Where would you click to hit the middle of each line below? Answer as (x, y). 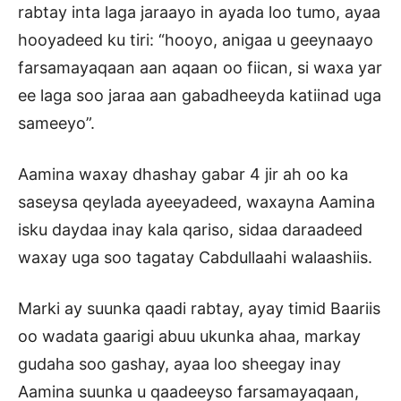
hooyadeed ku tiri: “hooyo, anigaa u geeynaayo (196, 40)
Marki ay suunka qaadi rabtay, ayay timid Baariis (199, 309)
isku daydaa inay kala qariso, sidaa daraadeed (190, 230)
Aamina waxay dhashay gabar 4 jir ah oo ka (183, 175)
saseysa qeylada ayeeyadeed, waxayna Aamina (196, 202)
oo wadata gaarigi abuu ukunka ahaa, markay (189, 337)
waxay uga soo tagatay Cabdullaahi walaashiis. (195, 258)
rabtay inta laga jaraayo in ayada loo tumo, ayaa (199, 13)
